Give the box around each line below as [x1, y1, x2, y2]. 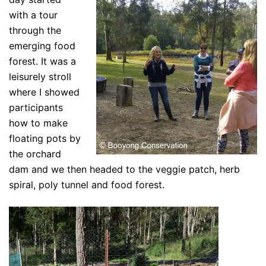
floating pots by [9, 132, 81, 144]
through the [9, 24, 61, 36]
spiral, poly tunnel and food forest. [9, 178, 164, 191]
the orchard [9, 147, 61, 160]
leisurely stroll [9, 70, 71, 83]
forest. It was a [9, 55, 76, 67]
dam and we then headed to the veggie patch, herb [9, 163, 240, 175]
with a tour [9, 8, 58, 21]
